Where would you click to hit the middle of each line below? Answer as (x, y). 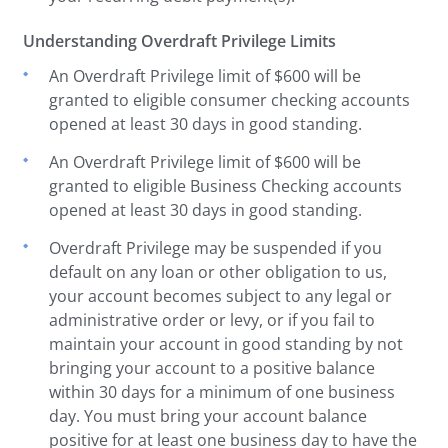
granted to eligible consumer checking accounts (230, 99)
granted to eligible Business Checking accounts (226, 185)
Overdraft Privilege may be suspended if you (216, 247)
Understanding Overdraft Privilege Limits (180, 40)
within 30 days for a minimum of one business (222, 391)
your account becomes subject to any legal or (221, 295)
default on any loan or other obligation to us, (218, 271)
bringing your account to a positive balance (212, 367)
